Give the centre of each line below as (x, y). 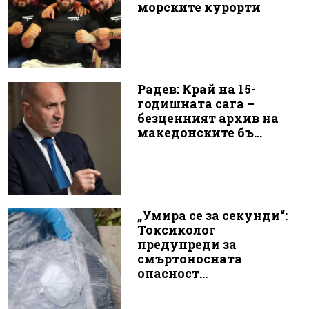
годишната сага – (196, 104)
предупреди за (187, 244)
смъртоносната (189, 259)
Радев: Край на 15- (196, 90)
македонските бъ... (199, 133)
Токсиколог (176, 230)
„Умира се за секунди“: (212, 215)
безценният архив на (208, 119)
